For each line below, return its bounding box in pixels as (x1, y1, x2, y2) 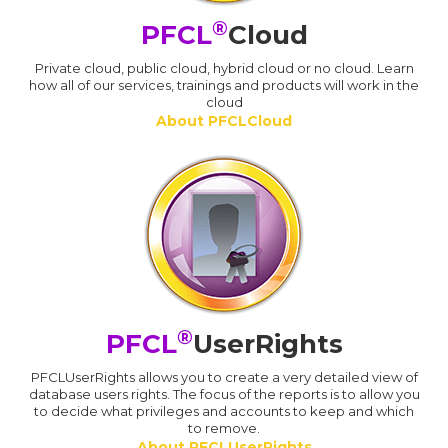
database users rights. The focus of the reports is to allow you (28, 386, 420, 403)
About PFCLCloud (156, 112, 292, 131)
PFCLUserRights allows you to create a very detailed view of (30, 369, 418, 386)
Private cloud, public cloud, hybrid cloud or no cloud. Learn (34, 60, 414, 77)
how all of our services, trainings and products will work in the (29, 77, 419, 94)
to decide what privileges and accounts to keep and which (34, 403, 414, 420)
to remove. (188, 420, 260, 437)
